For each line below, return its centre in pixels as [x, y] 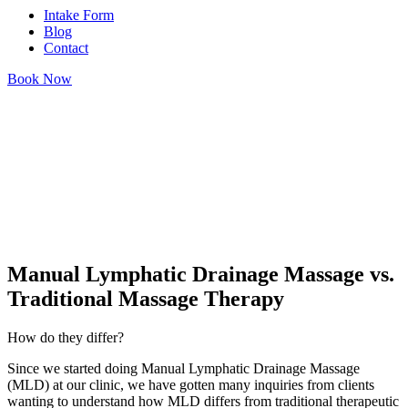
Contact [66, 48]
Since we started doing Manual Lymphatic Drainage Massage [184, 368]
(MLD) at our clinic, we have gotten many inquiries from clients [191, 384]
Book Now [40, 79]
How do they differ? [66, 337]
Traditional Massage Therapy [146, 298]
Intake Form [79, 15]
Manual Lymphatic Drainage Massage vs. [201, 274]
